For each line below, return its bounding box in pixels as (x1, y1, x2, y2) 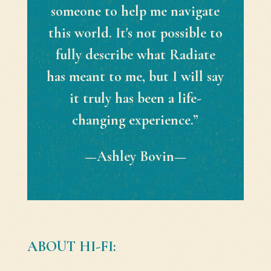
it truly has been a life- (69, 89, 201, 107)
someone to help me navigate (51, 2, 220, 20)
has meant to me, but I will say (47, 67, 224, 85)
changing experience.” (72, 111, 199, 129)
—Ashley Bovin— (84, 147, 186, 165)
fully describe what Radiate (55, 45, 215, 64)
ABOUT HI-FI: (27, 237, 116, 255)
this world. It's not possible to (48, 24, 223, 42)
